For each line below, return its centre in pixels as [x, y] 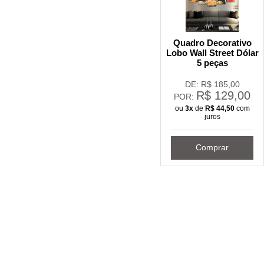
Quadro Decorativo [212, 42]
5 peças [212, 62]
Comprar [212, 148]
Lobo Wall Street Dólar [212, 52]
